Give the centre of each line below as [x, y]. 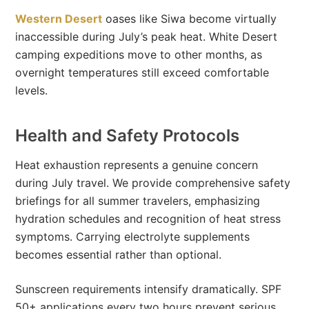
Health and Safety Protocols [128, 136]
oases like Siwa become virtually [190, 19]
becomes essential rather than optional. [119, 255]
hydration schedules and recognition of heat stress [148, 219]
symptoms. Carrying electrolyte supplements [133, 237]
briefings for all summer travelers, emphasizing [138, 201]
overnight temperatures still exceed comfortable [142, 73]
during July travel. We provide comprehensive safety [153, 183]
